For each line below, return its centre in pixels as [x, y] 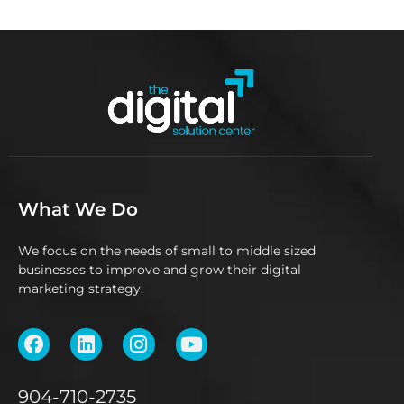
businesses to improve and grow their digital [160, 270]
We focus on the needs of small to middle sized [167, 251]
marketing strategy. [81, 289]
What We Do [78, 210]
